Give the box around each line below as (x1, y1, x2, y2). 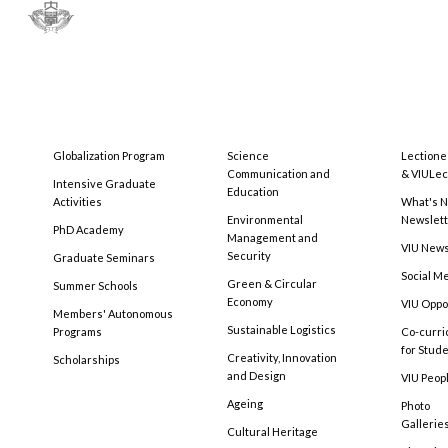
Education (227, 185, 279, 199)
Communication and (227, 167, 330, 181)
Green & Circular (227, 277, 317, 291)
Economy (227, 295, 273, 309)
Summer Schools (53, 279, 138, 293)
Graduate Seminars (53, 251, 155, 265)
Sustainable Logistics (227, 323, 336, 337)
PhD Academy (53, 223, 124, 237)
